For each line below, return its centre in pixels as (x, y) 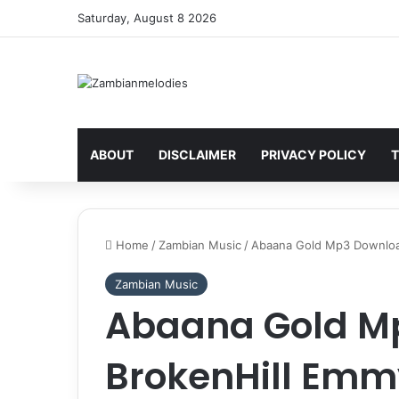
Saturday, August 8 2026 (147, 18)
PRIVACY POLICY (313, 154)
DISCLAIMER (197, 154)
